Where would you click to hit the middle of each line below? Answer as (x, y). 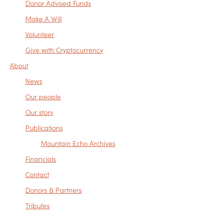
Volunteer (40, 34)
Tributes (37, 206)
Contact (37, 174)
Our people (43, 97)
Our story (39, 112)
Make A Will (44, 19)
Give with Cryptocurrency (64, 50)
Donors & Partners (54, 190)
